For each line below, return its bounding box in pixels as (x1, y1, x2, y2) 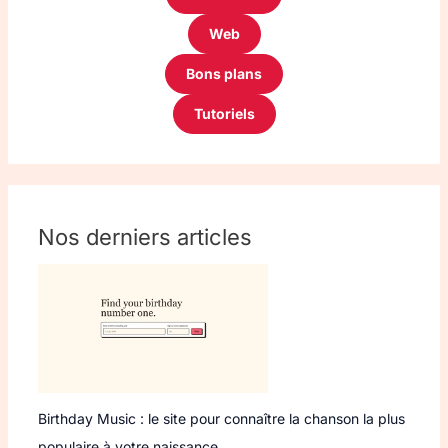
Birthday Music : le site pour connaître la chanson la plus (37, 410, 405, 428)
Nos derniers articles (37, 223, 252, 250)
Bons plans (186, 64, 262, 82)
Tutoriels (193, 104, 255, 122)
